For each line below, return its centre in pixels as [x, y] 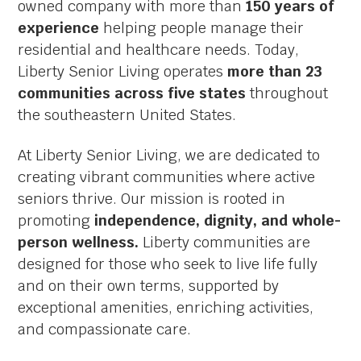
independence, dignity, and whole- [218, 220]
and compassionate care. [105, 329]
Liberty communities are [225, 242]
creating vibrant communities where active [167, 176]
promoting [56, 220]
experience [59, 27]
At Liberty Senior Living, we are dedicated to [169, 155]
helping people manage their [202, 27]
